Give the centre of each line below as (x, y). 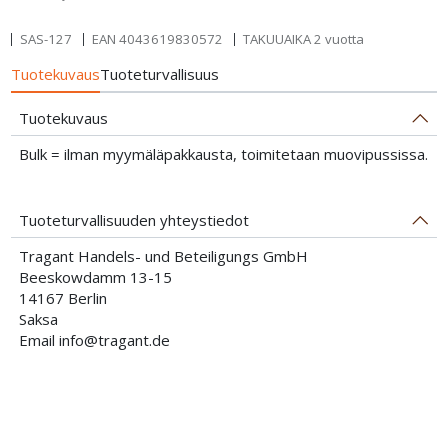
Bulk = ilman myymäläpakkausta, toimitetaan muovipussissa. (223, 153)
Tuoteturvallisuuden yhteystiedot (133, 219)
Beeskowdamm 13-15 (95, 276)
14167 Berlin (62, 297)
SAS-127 (45, 38)
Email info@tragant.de (94, 339)
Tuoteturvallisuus (160, 73)
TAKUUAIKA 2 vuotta (303, 38)
